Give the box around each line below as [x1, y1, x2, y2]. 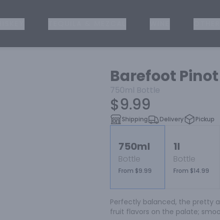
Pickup [195, 115, 215, 123]
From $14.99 [173, 166, 209, 175]
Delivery [160, 115, 184, 123]
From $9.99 [118, 166, 152, 175]
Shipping [122, 115, 148, 123]
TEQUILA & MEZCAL [48, 19, 126, 28]
